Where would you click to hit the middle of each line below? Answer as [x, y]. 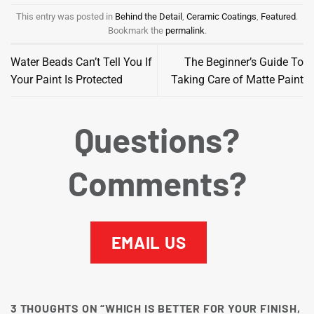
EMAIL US [149, 242]
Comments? [157, 183]
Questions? [157, 139]
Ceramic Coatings [221, 16]
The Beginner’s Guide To [244, 62]
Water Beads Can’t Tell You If [81, 62]
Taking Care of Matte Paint [237, 79]
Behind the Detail [149, 16]
